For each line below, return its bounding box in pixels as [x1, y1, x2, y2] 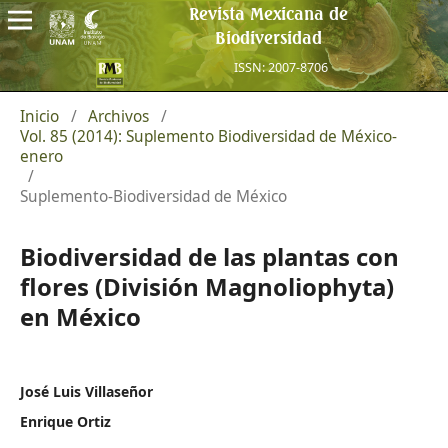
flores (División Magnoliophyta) [19, 269, 394, 303]
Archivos [88, 105, 150, 127]
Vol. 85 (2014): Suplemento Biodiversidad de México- [19, 125, 397, 147]
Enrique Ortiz [19, 411, 111, 431]
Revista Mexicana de [189, 3, 349, 24]
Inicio [19, 105, 59, 127]
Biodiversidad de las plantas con [19, 239, 399, 273]
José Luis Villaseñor [19, 381, 153, 401]
